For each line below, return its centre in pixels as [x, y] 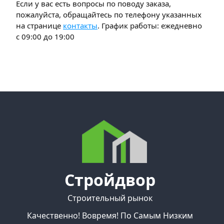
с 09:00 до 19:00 [45, 37]
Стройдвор [110, 179]
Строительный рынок [110, 198]
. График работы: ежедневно [150, 26]
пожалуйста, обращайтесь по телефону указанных [109, 15]
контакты [80, 26]
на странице [39, 26]
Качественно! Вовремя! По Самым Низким [110, 215]
